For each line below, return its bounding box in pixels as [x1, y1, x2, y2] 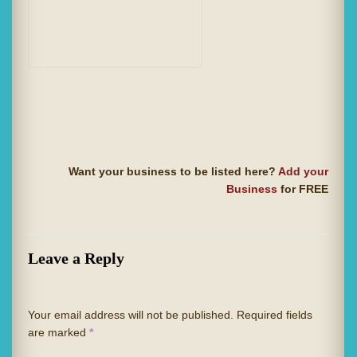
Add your [277, 165, 328, 178]
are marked [28, 326, 89, 339]
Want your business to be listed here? [68, 165, 278, 178]
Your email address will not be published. [28, 308, 233, 322]
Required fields [237, 308, 312, 322]
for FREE [277, 182, 328, 196]
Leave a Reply [28, 249, 124, 268]
